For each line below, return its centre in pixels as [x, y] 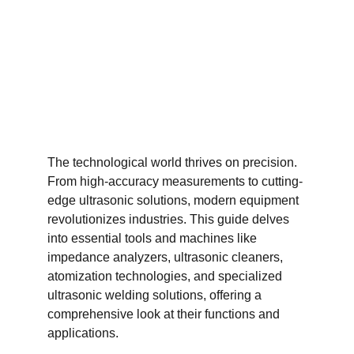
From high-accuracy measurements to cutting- [175, 181]
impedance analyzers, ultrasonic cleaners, [167, 257]
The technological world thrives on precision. [174, 162]
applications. [83, 333]
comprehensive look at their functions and [165, 314]
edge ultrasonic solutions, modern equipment [175, 200]
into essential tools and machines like [154, 238]
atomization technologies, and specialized [166, 276]
